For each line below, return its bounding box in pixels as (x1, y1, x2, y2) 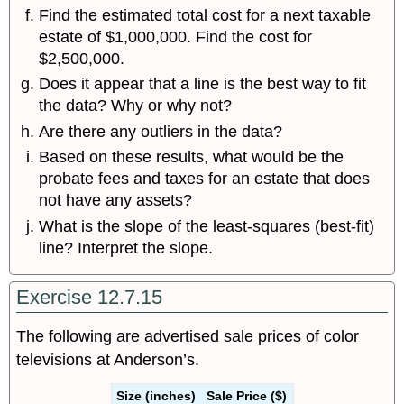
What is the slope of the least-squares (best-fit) (39, 216, 375, 235)
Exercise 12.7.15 (16, 286, 163, 309)
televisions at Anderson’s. (16, 350, 200, 369)
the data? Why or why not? (39, 96, 233, 115)
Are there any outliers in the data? (39, 122, 283, 141)
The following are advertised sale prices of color (16, 326, 360, 345)
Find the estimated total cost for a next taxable (39, 6, 372, 25)
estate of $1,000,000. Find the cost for (39, 28, 313, 47)
